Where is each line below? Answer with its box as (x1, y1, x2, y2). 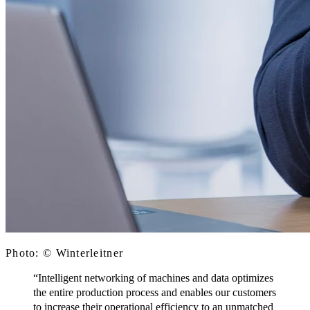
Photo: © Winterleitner (6, 246, 124, 259)
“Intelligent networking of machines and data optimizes (33, 271, 273, 284)
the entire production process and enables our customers (33, 286, 276, 298)
